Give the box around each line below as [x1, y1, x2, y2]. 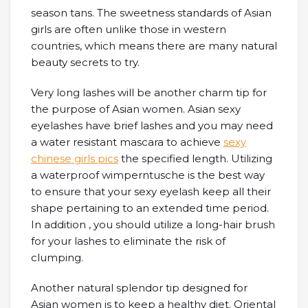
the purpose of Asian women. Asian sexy [31, 102, 241, 115]
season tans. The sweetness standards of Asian [31, 6, 272, 19]
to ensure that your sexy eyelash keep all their [31, 185, 271, 198]
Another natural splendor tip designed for [31, 281, 247, 294]
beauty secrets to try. [31, 56, 140, 69]
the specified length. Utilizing [118, 152, 272, 165]
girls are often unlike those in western [31, 23, 226, 36]
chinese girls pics [31, 152, 118, 165]
